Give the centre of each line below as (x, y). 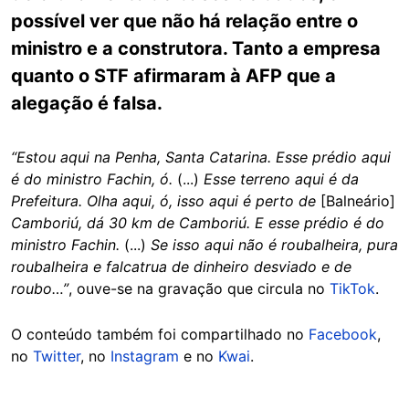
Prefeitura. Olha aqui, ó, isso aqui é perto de (163, 201)
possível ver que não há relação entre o (184, 21)
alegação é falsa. (87, 103)
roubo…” (40, 288)
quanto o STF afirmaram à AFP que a (173, 76)
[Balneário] (356, 201)
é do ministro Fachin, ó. (92, 179)
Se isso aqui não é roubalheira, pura (272, 245)
